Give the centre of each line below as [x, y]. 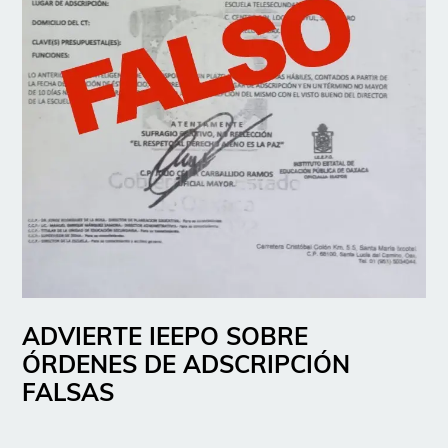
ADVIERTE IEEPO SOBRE [165, 335]
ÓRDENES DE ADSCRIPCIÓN [186, 363]
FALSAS [68, 391]
